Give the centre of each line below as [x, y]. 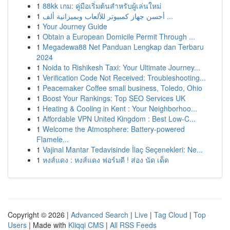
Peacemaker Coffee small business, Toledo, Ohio [122, 88]
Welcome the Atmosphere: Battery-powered [114, 129]
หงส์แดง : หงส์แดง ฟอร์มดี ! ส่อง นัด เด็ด [106, 160]
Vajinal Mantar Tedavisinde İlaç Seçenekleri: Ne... [123, 149]
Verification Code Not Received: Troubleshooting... [124, 78]
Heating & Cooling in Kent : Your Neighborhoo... [120, 108]
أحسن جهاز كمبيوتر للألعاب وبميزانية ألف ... [169, 16]
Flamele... [53, 139]
